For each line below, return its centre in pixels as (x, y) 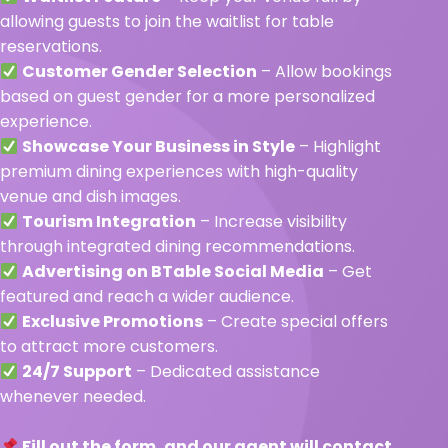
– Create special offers (296, 322)
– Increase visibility (272, 222)
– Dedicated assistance (226, 372)
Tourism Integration (109, 222)
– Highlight (338, 147)
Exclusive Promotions (113, 322)
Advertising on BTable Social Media (173, 272)
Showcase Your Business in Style (159, 147)
